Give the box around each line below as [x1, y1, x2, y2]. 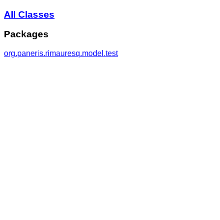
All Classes [4, 9, 55, 20]
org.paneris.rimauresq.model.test [4, 49, 118, 58]
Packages [4, 29, 49, 40]
